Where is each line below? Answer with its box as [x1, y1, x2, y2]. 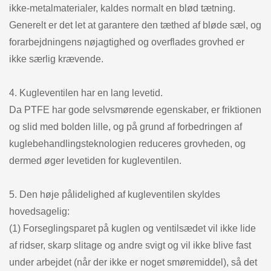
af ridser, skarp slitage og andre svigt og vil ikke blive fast [9, 240, 251, 250]
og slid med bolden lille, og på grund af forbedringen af [9, 121, 242, 132]
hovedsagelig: [9, 206, 70, 217]
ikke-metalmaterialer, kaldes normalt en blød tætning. [9, 2, 235, 13]
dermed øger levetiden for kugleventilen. [9, 155, 181, 166]
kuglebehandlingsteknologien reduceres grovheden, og [9, 138, 246, 149]
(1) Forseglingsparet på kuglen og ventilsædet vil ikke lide [9, 223, 256, 233]
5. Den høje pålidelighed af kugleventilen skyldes [9, 189, 220, 200]
